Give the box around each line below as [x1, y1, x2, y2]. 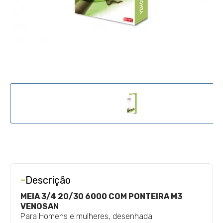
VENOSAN [20, 202, 59, 211]
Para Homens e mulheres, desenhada [20, 212, 152, 221]
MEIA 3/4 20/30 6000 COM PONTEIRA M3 [20, 192, 182, 201]
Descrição [25, 174, 71, 186]
